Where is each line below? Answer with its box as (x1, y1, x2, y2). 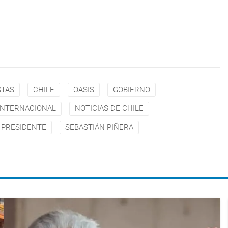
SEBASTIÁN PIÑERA (65, 123, 133, 132)
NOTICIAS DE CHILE (75, 104, 144, 113)
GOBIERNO (113, 85, 150, 94)
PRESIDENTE (1, 123, 46, 132)
